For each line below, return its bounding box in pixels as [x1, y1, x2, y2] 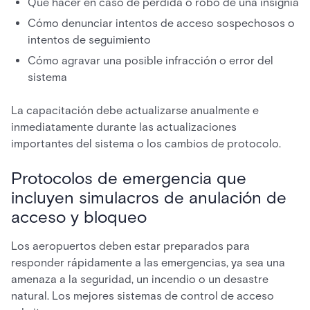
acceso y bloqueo [11, 207, 147, 227]
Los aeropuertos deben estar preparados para [11, 239, 250, 253]
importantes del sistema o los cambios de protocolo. [11, 137, 281, 150]
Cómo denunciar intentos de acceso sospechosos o [28, 17, 295, 30]
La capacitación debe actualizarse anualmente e [11, 104, 259, 117]
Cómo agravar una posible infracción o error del [28, 54, 273, 67]
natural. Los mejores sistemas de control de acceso [11, 289, 274, 302]
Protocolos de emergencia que [11, 168, 246, 188]
